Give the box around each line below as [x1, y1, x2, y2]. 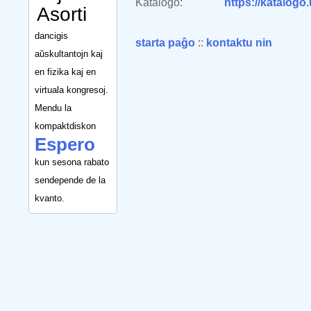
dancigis [35, 30, 68, 41]
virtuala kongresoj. [35, 84, 108, 95]
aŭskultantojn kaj [35, 48, 103, 59]
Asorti [37, 3, 87, 25]
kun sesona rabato [35, 156, 109, 167]
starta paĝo [135, 37, 195, 49]
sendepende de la [35, 174, 106, 185]
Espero [35, 134, 95, 154]
